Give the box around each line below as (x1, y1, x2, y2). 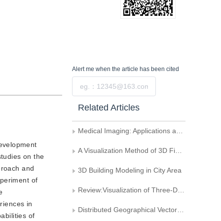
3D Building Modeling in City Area (78, 166, 182, 174)
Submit (163, 83, 183, 90)
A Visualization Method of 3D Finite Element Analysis (78, 147, 175, 154)
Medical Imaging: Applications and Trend (78, 127, 176, 135)
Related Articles (78, 103, 140, 112)
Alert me (72, 66, 94, 73)
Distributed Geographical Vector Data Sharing (78, 206, 177, 214)
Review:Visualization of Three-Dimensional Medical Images (78, 186, 178, 194)
